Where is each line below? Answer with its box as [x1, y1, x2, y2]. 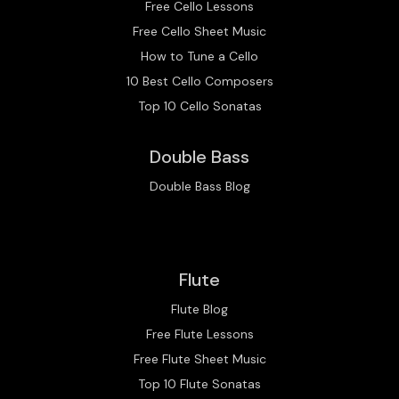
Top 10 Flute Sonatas [138, 375, 261, 392]
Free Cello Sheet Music [133, 22, 266, 39]
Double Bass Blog [149, 177, 250, 194]
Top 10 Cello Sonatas [137, 97, 262, 114]
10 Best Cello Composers [126, 72, 273, 89]
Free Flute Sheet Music [133, 350, 266, 367]
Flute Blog [171, 300, 228, 317]
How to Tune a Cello [141, 47, 258, 64]
